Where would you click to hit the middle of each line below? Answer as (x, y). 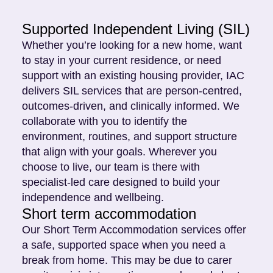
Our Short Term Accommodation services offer (134, 230)
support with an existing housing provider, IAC (133, 76)
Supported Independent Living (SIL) (136, 29)
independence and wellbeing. (93, 198)
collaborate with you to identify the (105, 122)
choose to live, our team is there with (111, 167)
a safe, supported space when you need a (124, 245)
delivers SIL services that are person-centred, (132, 91)
